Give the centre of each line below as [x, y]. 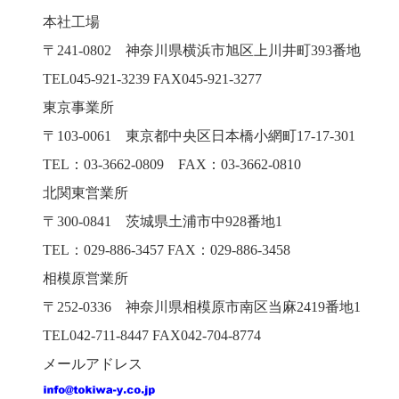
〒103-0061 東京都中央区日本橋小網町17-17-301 [199, 136]
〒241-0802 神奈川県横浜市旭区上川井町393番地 [201, 50]
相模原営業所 [85, 278]
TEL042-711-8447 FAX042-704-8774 [151, 335]
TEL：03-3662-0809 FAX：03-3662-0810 [171, 164]
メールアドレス [92, 364]
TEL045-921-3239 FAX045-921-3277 [152, 79]
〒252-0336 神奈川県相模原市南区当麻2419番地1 [201, 307]
